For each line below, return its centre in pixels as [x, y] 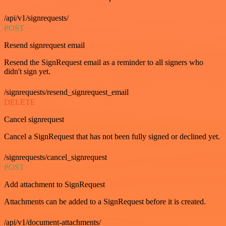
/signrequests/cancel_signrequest [55, 157]
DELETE [20, 102]
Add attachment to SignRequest [54, 184]
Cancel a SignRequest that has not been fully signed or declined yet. [112, 136]
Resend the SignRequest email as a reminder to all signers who [104, 62]
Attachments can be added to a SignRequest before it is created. [105, 201]
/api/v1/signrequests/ [36, 18]
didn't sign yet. [27, 71]
